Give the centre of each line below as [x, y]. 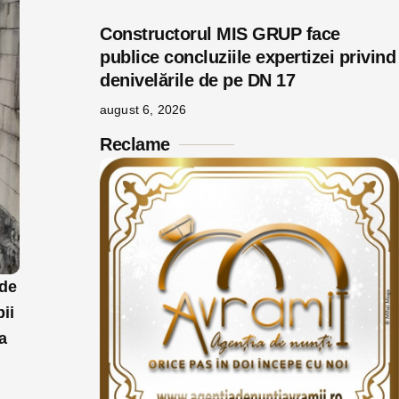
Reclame [135, 144]
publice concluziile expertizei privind [248, 57]
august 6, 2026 [143, 110]
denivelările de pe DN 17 [197, 80]
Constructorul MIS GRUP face [220, 34]
